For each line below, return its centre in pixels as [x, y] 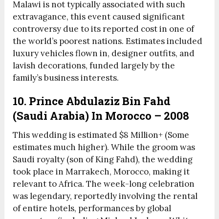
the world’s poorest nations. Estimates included [108, 41]
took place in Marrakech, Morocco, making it [101, 172]
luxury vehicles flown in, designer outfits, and [104, 54]
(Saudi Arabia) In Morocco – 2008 [101, 116]
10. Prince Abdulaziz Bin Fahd [92, 101]
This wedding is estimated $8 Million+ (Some [101, 135]
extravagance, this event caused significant [99, 17]
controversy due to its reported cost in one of [104, 29]
